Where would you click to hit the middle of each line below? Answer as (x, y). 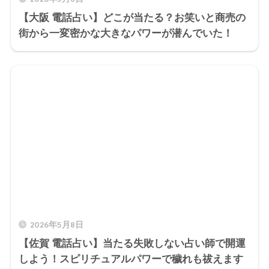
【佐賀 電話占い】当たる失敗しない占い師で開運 (132, 244)
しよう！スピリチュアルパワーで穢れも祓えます (131, 259)
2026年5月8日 (56, 225)
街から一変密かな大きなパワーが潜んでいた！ (125, 34)
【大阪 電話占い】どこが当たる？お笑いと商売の (132, 18)
